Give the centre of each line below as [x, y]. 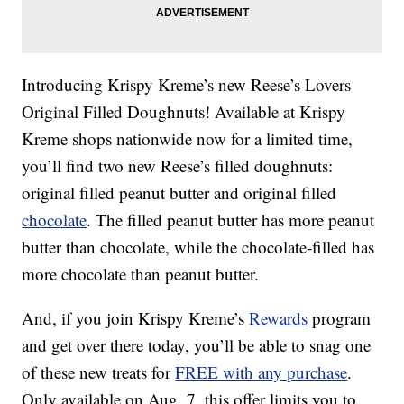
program [340, 318]
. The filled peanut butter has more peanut [231, 220]
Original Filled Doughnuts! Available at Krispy [184, 112]
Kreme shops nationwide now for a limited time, [188, 139]
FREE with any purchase [262, 372]
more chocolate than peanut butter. [141, 274]
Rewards [279, 318]
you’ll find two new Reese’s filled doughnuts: [178, 166]
